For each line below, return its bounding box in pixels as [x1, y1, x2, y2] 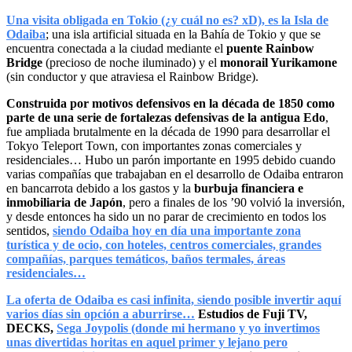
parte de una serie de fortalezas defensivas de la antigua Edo [6, 110, 325, 124]
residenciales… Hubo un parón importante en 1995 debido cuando [6, 152, 335, 167]
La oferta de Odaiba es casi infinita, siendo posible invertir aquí [6, 292, 341, 306]
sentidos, [6, 223, 53, 237]
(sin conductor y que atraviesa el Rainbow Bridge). [6, 69, 258, 83]
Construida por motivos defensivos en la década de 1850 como [6, 96, 335, 110]
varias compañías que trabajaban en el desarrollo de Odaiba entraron [6, 167, 343, 181]
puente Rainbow [226, 41, 314, 55]
